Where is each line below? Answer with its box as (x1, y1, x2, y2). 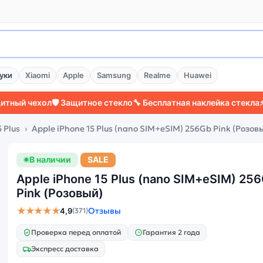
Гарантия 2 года (143, 227, 200, 237)
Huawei (184, 70, 211, 80)
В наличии (29, 154, 71, 164)
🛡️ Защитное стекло (16, 97, 98, 107)
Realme (144, 70, 171, 80)
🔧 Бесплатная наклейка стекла (97, 97, 225, 107)
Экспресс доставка (31, 244, 99, 253)
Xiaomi (25, 70, 50, 80)
